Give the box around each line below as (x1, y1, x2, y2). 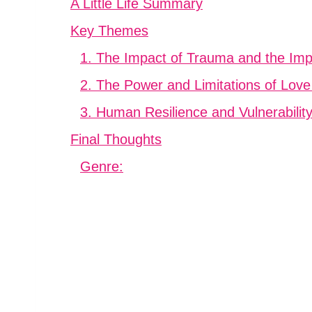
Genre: (80, 158, 123, 174)
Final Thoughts (70, 131, 162, 147)
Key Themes (70, 22, 148, 38)
